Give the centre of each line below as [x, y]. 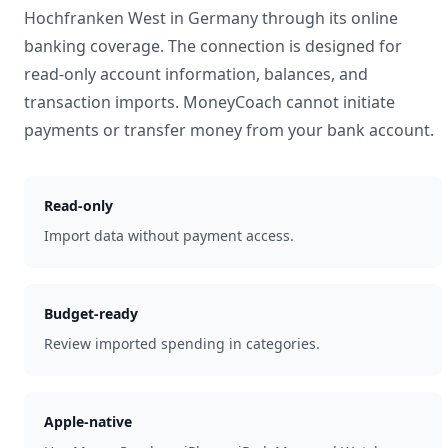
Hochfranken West [95, 18]
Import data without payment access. [169, 235]
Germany [223, 18]
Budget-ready [91, 313]
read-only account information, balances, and [196, 74]
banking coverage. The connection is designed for [213, 46]
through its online [328, 18]
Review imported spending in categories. [182, 343]
